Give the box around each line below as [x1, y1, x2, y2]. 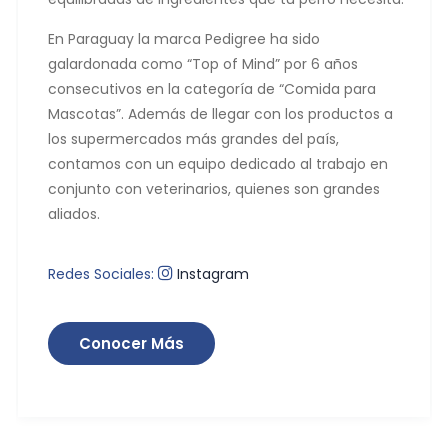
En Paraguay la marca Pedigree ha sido [48, 29, 320, 50]
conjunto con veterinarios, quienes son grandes [48, 179, 380, 200]
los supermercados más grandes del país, [48, 129, 339, 150]
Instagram [173, 264, 249, 285]
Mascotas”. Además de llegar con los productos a [48, 104, 393, 125]
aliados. [48, 204, 100, 225]
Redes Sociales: [48, 264, 158, 285]
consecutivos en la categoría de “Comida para [48, 79, 376, 100]
